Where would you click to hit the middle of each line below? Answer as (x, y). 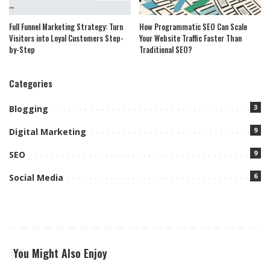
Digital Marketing (48, 132)
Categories (31, 83)
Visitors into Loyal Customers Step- (66, 38)
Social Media (36, 178)
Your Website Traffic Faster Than (190, 38)
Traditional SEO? (166, 50)
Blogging (29, 109)
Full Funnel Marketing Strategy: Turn (66, 27)
